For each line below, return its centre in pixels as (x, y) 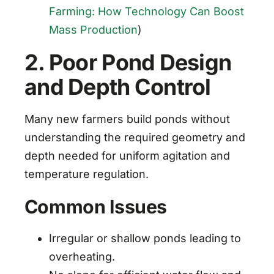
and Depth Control (117, 87)
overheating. (82, 256)
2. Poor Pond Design (128, 62)
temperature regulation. (86, 174)
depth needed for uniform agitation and (127, 155)
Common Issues (95, 206)
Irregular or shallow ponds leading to (145, 238)
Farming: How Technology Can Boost (146, 11)
